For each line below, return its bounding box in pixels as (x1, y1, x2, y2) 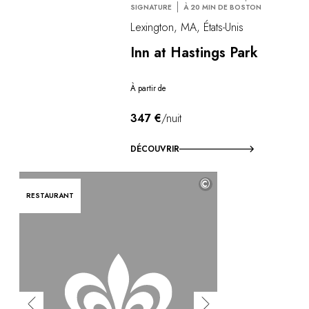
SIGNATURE (130, 1, 172, 12)
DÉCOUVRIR (130, 143, 180, 156)
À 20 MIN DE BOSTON (183, 1, 262, 12)
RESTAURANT (26, 190, 74, 201)
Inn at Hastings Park (130, 42, 259, 63)
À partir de (130, 82, 167, 94)
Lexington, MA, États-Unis (130, 19, 244, 35)
